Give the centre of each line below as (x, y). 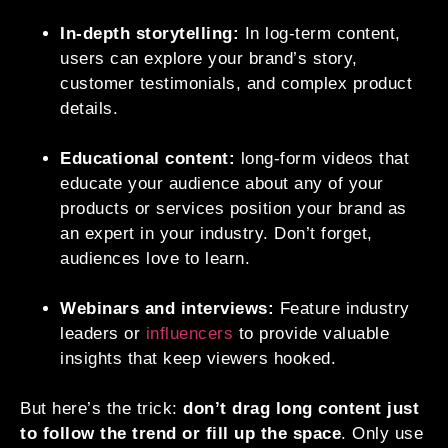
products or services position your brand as (233, 208)
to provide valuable (311, 333)
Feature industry (342, 308)
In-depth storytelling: (149, 33)
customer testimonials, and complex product (236, 83)
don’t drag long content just (301, 408)
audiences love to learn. (155, 258)
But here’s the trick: (101, 408)
